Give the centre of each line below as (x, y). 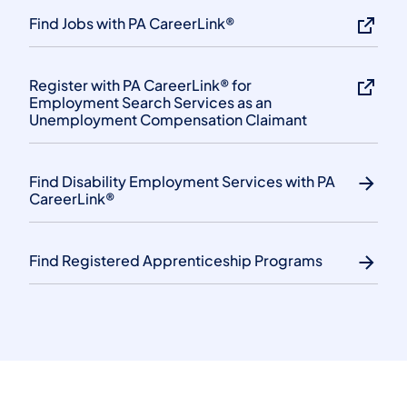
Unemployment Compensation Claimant (168, 119)
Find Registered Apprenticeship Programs (176, 260)
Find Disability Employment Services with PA (182, 181)
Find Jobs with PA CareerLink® (132, 23)
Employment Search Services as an (150, 102)
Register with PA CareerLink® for (140, 84)
